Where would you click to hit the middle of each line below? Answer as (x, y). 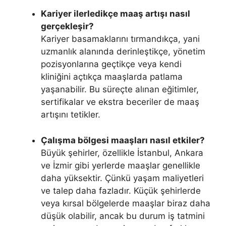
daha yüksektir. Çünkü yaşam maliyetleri (122, 178)
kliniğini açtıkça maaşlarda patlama (112, 77)
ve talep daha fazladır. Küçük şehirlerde (121, 190)
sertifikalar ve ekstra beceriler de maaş (120, 102)
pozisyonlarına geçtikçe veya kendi (111, 64)
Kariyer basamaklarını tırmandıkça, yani (120, 39)
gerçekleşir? (67, 26)
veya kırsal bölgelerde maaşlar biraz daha (126, 203)
